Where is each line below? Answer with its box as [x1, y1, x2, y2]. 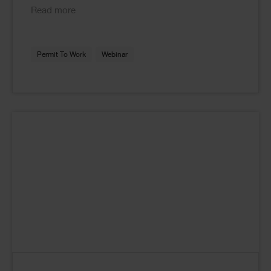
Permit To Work [37, 51, 86, 59]
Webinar [102, 51, 128, 59]
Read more [31, 7, 76, 16]
